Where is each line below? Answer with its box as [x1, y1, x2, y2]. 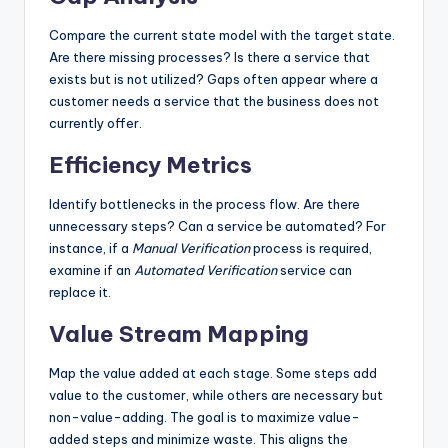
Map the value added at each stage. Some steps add [49, 365, 377, 382]
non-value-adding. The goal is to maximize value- [49, 409, 360, 426]
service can [277, 262, 352, 279]
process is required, [250, 240, 372, 257]
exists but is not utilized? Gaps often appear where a [49, 71, 378, 88]
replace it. [49, 284, 111, 301]
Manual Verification [132, 240, 250, 257]
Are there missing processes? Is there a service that [49, 49, 370, 66]
